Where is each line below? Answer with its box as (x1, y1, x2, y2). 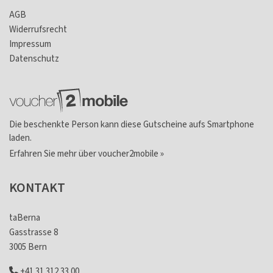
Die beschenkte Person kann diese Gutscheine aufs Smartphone (9, 119, 254, 131)
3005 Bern (9, 241, 47, 253)
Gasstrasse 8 (9, 227, 58, 239)
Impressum (9, 38, 51, 50)
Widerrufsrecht (9, 23, 67, 35)
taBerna (9, 212, 40, 224)
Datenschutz (9, 52, 59, 65)
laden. (9, 132, 32, 144)
